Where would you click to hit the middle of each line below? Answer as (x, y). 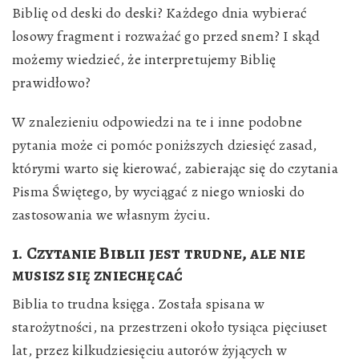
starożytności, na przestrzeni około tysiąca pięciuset (170, 327)
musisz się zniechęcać (98, 275)
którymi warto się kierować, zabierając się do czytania (175, 168)
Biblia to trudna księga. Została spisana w (139, 304)
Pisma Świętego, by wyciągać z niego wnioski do (159, 192)
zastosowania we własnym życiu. (111, 215)
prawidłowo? (52, 83)
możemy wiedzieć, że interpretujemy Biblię (144, 59)
